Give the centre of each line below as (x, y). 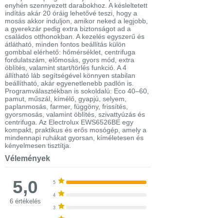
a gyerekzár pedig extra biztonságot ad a (68, 29)
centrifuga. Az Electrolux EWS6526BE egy (69, 122)
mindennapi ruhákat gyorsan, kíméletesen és (74, 138)
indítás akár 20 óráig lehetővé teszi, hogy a (71, 13)
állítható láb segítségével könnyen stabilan (70, 76)
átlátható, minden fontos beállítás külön (65, 45)
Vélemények (27, 159)
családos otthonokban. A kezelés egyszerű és (75, 37)
